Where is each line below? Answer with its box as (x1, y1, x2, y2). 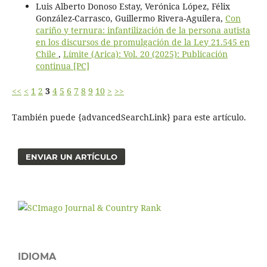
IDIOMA (18, 250, 56, 262)
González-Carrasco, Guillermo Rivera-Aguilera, (35, 12, 225, 24)
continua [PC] (35, 60, 89, 72)
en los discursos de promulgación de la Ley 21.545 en (35, 36, 250, 48)
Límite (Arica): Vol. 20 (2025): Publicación (63, 48, 228, 60)
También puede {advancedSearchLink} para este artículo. (11, 111, 246, 123)
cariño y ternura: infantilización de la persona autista (35, 24, 250, 36)
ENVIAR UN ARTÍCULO (26, 151, 118, 162)
